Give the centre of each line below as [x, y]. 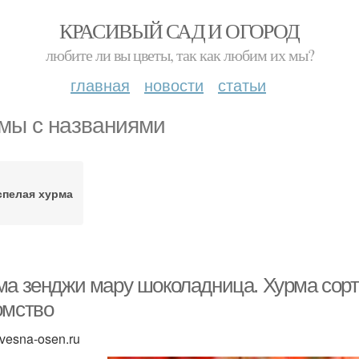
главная [100, 85]
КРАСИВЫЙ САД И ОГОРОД [179, 30]
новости [174, 85]
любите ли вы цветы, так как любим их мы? [179, 55]
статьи [242, 85]
